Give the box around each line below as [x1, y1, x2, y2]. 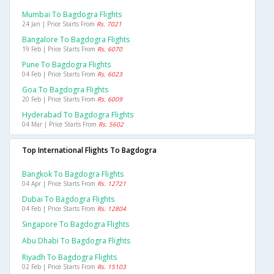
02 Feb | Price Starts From [22, 262, 97, 272]
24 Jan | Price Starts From [22, 20, 97, 29]
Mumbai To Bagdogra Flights [22, 9, 122, 20]
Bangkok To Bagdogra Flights [22, 169, 124, 180]
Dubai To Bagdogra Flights [22, 194, 114, 205]
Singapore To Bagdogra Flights [22, 219, 129, 230]
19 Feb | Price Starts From [22, 45, 97, 54]
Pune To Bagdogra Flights [22, 59, 111, 70]
